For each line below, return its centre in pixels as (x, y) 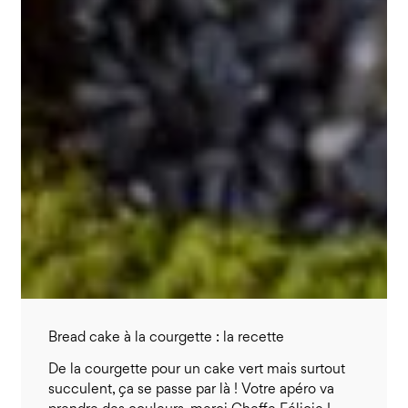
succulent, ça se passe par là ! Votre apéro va (191, 391)
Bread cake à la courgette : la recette (166, 339)
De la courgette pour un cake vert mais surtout (196, 371)
